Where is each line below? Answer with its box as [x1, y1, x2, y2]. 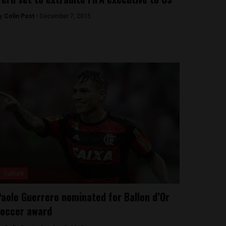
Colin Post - [4, 13, 40, 20]
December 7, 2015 [39, 13, 91, 20]
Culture [3, 170, 24, 177]
